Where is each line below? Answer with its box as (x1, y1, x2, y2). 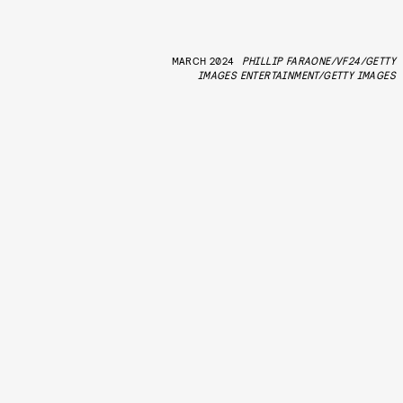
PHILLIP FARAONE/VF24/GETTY (241, 54, 396, 67)
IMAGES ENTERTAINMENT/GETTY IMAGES (197, 68, 396, 82)
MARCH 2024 (171, 54, 235, 67)
